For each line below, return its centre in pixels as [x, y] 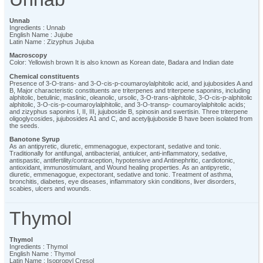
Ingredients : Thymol [38, 246]
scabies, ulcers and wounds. [50, 188]
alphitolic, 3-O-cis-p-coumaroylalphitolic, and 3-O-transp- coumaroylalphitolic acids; [127, 104]
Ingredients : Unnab [37, 27]
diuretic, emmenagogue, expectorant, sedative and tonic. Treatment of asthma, [121, 174]
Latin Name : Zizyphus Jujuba [52, 41]
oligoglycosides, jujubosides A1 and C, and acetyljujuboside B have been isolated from [131, 118]
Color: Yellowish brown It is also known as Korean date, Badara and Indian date [122, 63]
